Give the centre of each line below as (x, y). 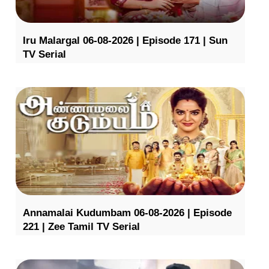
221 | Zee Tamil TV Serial (81, 226)
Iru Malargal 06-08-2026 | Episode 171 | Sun (125, 40)
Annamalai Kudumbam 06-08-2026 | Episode (127, 213)
